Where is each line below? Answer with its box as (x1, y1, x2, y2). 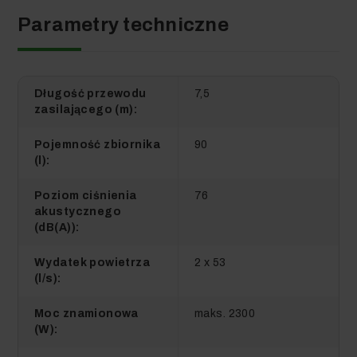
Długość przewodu (34, 87, 147, 100)
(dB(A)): (34, 221, 80, 233)
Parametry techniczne (18, 14, 229, 35)
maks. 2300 (194, 307, 256, 320)
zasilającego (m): (34, 103, 138, 116)
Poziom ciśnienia (34, 189, 137, 202)
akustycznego (34, 205, 122, 218)
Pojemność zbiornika (34, 138, 160, 151)
